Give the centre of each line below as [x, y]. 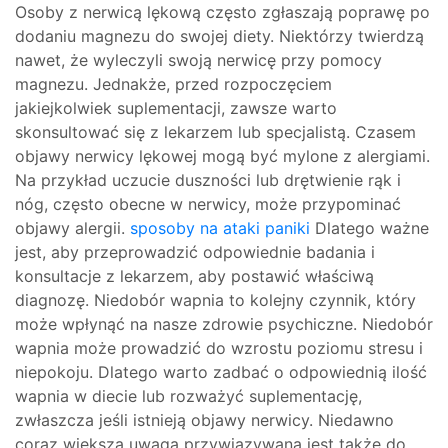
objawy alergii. [72, 228]
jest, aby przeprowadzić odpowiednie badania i [195, 252]
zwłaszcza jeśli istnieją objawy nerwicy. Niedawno [204, 420]
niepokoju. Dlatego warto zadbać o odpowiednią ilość [221, 372]
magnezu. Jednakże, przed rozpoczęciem [173, 84]
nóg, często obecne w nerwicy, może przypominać [208, 204]
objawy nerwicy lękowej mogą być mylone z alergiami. [222, 156]
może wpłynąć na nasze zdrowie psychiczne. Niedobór [224, 324]
